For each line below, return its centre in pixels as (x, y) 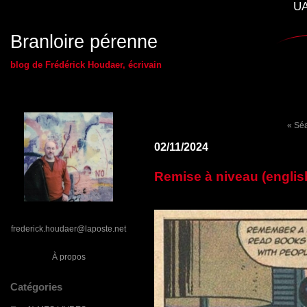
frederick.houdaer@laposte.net (69, 229)
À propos (69, 257)
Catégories (36, 287)
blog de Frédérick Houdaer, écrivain (86, 65)
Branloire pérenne (84, 42)
